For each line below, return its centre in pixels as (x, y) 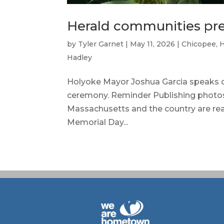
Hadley (80, 57)
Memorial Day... (98, 122)
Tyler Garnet (101, 44)
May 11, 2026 (153, 44)
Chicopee (199, 44)
